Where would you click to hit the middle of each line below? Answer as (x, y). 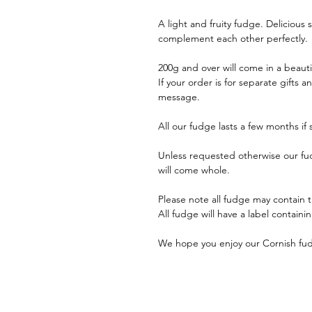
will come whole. (194, 170)
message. (179, 97)
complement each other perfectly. (233, 38)
